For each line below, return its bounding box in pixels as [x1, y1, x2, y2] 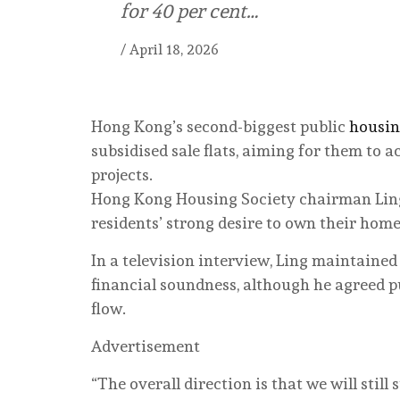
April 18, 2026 [129, 41, 219, 59]
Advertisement [91, 337, 200, 356]
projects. [91, 165, 153, 185]
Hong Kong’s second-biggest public [91, 117, 349, 137]
